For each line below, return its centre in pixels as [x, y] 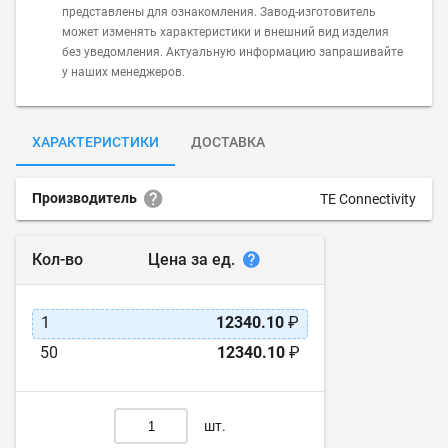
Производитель [86, 198]
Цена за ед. [193, 259]
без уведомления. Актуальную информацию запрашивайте [232, 52]
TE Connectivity [368, 199]
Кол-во [57, 259]
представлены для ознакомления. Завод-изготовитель [219, 12]
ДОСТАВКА [228, 142]
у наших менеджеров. [123, 72]
